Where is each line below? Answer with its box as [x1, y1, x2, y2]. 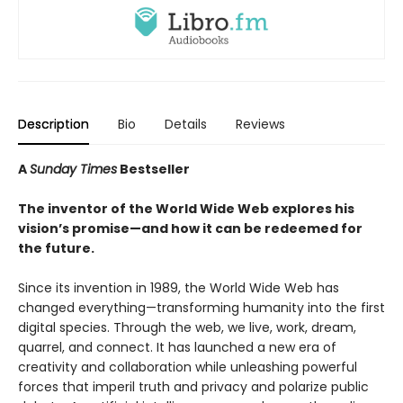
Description [18, 114, 89, 133]
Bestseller [117, 159, 190, 178]
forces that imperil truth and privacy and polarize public [18, 377, 369, 396]
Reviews [236, 114, 285, 133]
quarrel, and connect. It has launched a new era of [18, 337, 336, 356]
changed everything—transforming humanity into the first [18, 298, 385, 317]
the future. [18, 238, 94, 257]
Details [165, 114, 207, 133]
